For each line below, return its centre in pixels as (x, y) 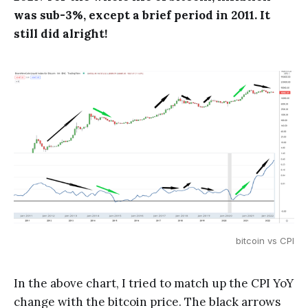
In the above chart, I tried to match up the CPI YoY (154, 283)
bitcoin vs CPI (265, 240)
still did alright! (60, 33)
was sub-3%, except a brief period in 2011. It (142, 15)
